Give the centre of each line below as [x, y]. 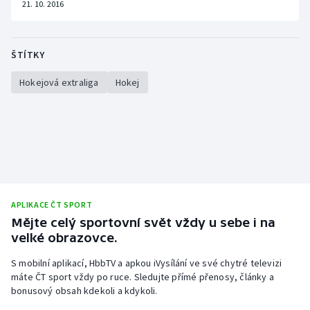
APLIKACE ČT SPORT [52, 205]
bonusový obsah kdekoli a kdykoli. [84, 291]
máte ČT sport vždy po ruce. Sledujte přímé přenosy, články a [143, 277]
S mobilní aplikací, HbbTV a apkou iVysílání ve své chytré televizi [147, 263]
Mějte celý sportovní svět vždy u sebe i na [143, 223]
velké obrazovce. [64, 238]
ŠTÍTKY [28, 55]
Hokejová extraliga [59, 83]
